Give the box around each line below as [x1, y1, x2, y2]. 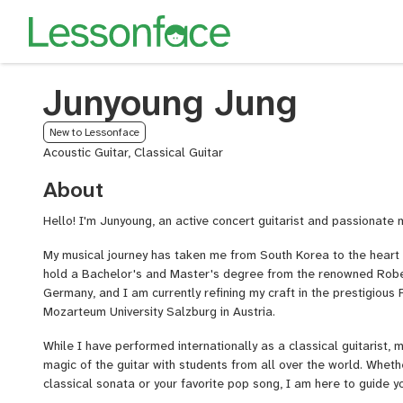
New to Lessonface [49, 125, 139, 139]
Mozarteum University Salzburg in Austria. [43, 302, 275, 319]
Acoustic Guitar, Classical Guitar [43, 144, 223, 160]
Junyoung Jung [43, 79, 298, 127]
